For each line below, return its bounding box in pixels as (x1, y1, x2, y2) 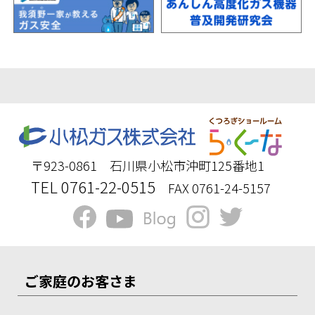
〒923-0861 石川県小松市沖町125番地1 (30, 155, 264, 174)
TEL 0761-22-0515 (30, 174, 155, 198)
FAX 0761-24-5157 (167, 178, 271, 197)
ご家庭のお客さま (25, 270, 137, 291)
